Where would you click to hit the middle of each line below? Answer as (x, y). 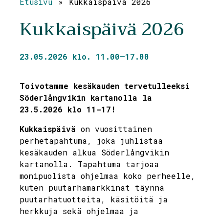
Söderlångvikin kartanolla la (86, 98)
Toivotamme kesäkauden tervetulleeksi (105, 86)
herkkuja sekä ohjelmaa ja (79, 211)
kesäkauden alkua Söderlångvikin (94, 152)
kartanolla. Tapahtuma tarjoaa (89, 164)
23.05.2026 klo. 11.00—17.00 (84, 56)
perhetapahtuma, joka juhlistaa (91, 141)
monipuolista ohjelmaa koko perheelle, (108, 176)
